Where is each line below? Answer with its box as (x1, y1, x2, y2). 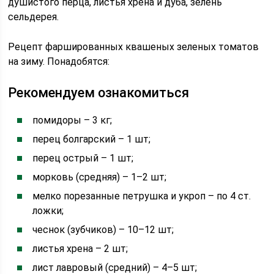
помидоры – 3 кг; (32, 114, 113, 126)
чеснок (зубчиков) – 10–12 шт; (32, 224, 174, 235)
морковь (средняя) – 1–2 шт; (32, 171, 167, 183)
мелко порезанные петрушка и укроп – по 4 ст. (32, 190, 251, 202)
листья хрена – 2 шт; (32, 243, 128, 254)
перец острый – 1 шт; (32, 152, 134, 164)
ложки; (32, 205, 64, 217)
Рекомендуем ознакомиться (8, 85, 190, 100)
